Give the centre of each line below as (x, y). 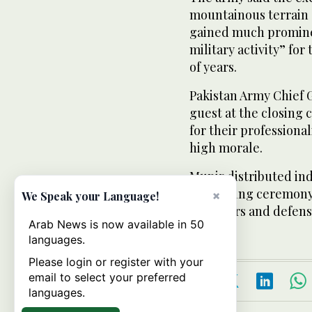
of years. (213, 67)
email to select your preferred (107, 277)
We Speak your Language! (90, 196)
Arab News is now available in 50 (116, 224)
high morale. (226, 148)
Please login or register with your (116, 262)
